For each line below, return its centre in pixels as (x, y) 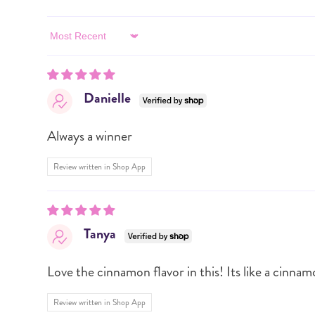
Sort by (63, 42)
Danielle (108, 98)
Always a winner (90, 136)
